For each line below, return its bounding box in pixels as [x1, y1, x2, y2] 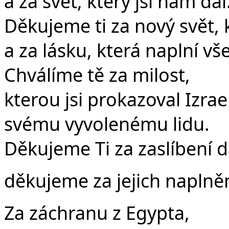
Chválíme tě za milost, [4, 62, 190, 87]
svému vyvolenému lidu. [4, 111, 210, 136]
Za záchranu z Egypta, [4, 200, 190, 225]
